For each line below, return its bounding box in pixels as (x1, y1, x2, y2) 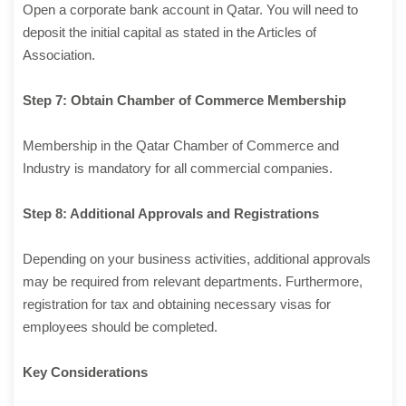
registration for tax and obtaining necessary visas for (23, 296, 331, 313)
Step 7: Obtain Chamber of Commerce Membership (23, 92, 346, 109)
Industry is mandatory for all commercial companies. (23, 160, 333, 177)
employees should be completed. (23, 319, 217, 335)
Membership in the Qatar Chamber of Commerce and (23, 138, 339, 154)
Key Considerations (23, 364, 148, 381)
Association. (23, 47, 95, 63)
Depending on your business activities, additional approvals (23, 251, 371, 267)
